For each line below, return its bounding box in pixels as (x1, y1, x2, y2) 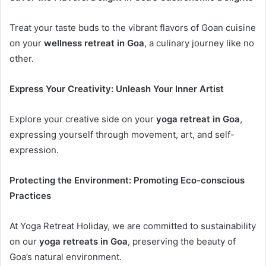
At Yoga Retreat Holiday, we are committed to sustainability (9, 220, 256, 232)
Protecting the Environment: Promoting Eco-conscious (9, 174, 245, 186)
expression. (9, 144, 59, 156)
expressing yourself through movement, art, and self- (9, 128, 235, 140)
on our (9, 235, 39, 247)
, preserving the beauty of (128, 235, 236, 247)
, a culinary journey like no (144, 37, 254, 49)
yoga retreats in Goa (39, 235, 128, 247)
